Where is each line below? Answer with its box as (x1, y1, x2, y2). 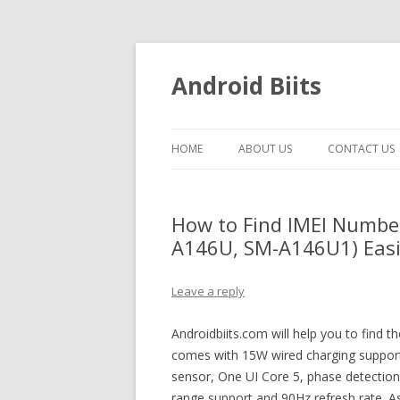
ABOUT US (238, 141, 292, 156)
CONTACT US (328, 141, 395, 156)
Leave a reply (171, 283, 245, 299)
